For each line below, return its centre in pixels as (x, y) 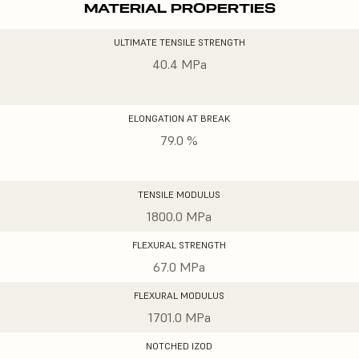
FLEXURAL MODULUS (179, 295)
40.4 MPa (179, 64)
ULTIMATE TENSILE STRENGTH (179, 42)
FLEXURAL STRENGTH (179, 245)
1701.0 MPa (179, 317)
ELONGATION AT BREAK (179, 118)
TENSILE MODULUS (179, 194)
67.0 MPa (179, 267)
